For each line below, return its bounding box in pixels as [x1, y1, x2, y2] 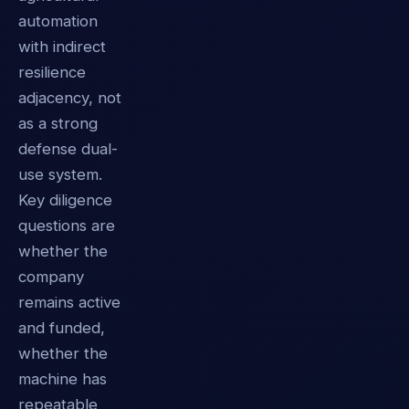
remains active [18, 292, 121, 311]
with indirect [18, 37, 106, 56]
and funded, [18, 318, 105, 337]
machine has [18, 369, 107, 388]
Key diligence [18, 190, 112, 209]
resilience [18, 62, 86, 81]
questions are [18, 215, 115, 235]
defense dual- [18, 139, 118, 158]
